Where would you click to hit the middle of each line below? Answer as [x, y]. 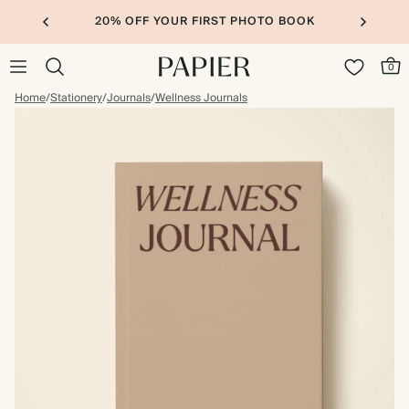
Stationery [76, 98]
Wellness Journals [201, 98]
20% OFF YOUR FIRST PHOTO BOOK [204, 21]
